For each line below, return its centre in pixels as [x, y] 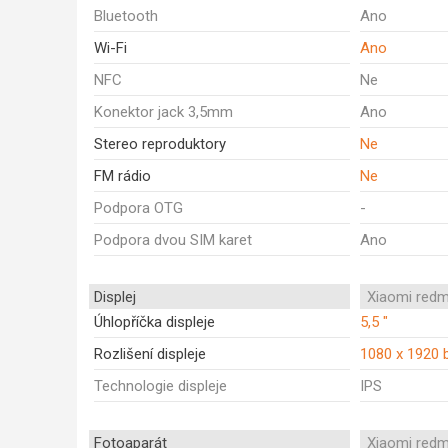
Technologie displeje [160, 386]
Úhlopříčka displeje [154, 322]
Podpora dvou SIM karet [173, 240]
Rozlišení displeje [150, 354]
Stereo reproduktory [160, 144]
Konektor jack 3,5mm [163, 112]
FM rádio [122, 176]
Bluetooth [126, 16]
